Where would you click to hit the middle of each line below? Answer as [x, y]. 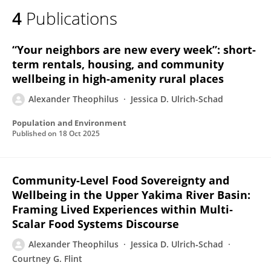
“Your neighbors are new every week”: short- [134, 50]
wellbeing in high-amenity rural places [118, 79]
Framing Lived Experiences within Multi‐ [122, 209]
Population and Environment [69, 123]
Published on [35, 133]
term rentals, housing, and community [118, 64]
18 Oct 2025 [79, 133]
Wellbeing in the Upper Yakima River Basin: [131, 195]
